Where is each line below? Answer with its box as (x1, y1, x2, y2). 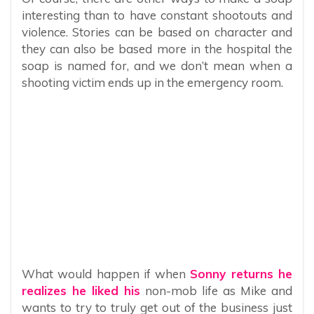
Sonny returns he (190, 266, 293, 281)
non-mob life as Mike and (140, 282, 292, 298)
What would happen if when (22, 266, 191, 281)
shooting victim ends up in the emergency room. (22, 75, 283, 90)
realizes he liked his (22, 282, 140, 298)
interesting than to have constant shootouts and (22, 8, 292, 23)
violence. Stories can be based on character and (22, 25, 292, 40)
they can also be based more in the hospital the (22, 41, 292, 57)
